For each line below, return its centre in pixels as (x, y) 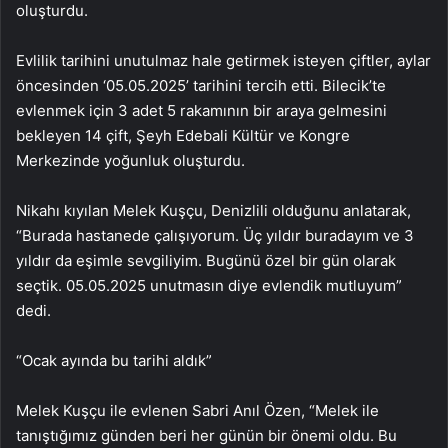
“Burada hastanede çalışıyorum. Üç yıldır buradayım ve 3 (215, 235)
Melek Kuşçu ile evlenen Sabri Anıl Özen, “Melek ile (197, 410)
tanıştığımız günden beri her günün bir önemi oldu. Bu (206, 435)
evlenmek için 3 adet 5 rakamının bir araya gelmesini (201, 110)
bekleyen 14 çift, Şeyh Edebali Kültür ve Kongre (183, 135)
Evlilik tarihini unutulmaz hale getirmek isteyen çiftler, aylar (223, 60)
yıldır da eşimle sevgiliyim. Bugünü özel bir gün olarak (206, 260)
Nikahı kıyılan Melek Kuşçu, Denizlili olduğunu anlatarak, (213, 210)
